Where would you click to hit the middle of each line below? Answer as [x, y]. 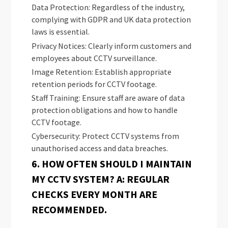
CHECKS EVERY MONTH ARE [95, 194]
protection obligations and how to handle [105, 110]
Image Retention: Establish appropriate [102, 72]
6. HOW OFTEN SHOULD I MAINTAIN [112, 163]
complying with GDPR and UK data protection [111, 20]
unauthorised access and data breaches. [100, 148]
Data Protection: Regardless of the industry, [108, 7]
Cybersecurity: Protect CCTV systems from [106, 136]
